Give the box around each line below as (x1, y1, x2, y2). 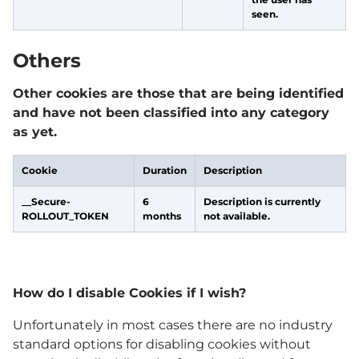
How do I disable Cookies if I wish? (13, 285, 246, 301)
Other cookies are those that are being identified (13, 86, 344, 101)
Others (13, 49, 81, 72)
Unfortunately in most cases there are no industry (13, 317, 333, 333)
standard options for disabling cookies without (13, 337, 311, 352)
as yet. (13, 124, 57, 139)
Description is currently (204, 196, 321, 208)
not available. (204, 210, 270, 222)
